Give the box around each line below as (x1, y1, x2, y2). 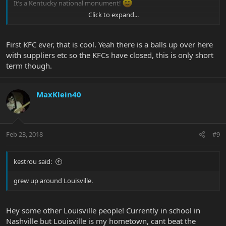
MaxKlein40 (36, 89, 81, 99)
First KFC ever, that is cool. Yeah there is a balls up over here (6, 39, 213, 49)
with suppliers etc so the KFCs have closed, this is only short (6, 49, 213, 60)
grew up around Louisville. (14, 176, 93, 186)
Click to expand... (88, 10, 139, 20)
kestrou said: (14, 157, 52, 166)
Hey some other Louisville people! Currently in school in (6, 205, 200, 215)
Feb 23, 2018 (6, 130, 43, 139)
